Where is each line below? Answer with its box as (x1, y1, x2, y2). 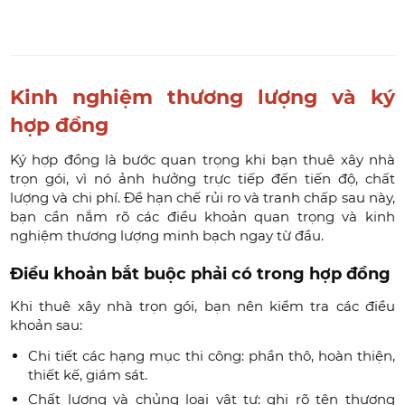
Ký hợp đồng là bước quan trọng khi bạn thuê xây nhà (10, 150, 395, 168)
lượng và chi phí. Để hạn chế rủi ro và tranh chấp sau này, (10, 188, 395, 206)
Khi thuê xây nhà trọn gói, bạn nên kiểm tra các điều (10, 297, 395, 315)
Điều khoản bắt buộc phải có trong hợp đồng (10, 263, 391, 284)
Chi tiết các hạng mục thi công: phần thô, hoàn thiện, (28, 346, 395, 364)
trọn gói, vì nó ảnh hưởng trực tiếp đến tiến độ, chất (10, 169, 395, 187)
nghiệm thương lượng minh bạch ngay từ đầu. (10, 226, 325, 244)
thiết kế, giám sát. (28, 365, 148, 383)
